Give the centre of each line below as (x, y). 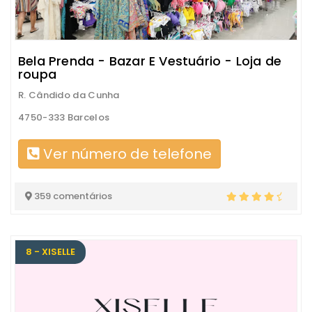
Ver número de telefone (126, 154)
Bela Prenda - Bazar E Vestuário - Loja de (150, 61)
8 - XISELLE (50, 252)
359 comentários (72, 196)
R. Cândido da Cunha (69, 95)
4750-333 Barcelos (64, 117)
